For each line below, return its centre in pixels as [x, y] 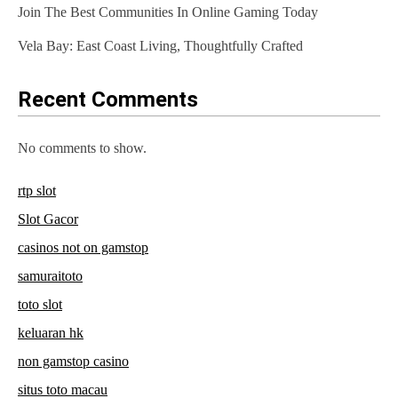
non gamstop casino [73, 362]
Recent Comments [108, 100]
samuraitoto [50, 276]
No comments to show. [82, 148]
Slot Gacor [48, 219]
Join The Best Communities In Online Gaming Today [168, 12]
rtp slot [37, 191]
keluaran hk [51, 333]
